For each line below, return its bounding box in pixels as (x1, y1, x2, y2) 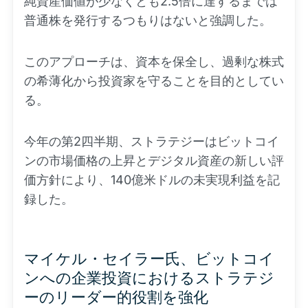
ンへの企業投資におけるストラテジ (24, 269, 274, 287)
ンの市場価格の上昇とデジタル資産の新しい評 (24, 153, 284, 168)
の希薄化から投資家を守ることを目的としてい (24, 74, 284, 88)
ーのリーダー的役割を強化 (24, 288, 208, 306)
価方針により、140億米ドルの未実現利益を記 (24, 173, 280, 187)
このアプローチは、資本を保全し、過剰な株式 (24, 54, 284, 69)
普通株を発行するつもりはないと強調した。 (24, 13, 272, 27)
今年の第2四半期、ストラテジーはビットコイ (24, 134, 279, 148)
